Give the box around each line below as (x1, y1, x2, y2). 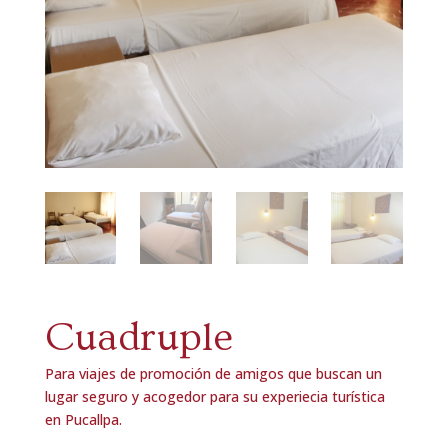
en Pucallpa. (44, 409, 122, 429)
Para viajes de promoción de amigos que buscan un (44, 363, 382, 383)
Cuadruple (44, 314, 233, 360)
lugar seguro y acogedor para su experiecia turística (44, 386, 385, 406)
